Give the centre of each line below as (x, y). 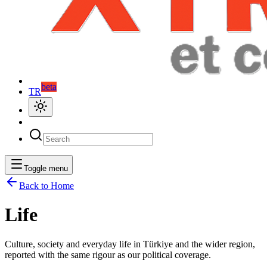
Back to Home (46, 186)
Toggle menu (46, 168)
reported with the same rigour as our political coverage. (108, 254)
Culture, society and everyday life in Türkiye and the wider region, (130, 244)
